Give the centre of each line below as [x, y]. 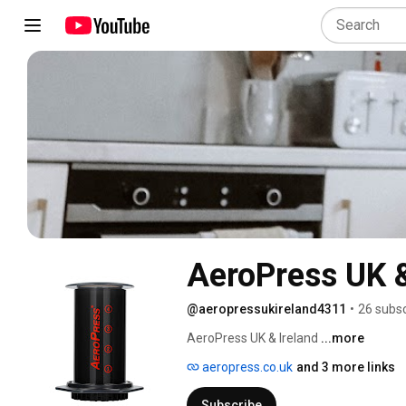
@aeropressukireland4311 [266, 309]
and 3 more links [346, 367]
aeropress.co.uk [246, 367]
